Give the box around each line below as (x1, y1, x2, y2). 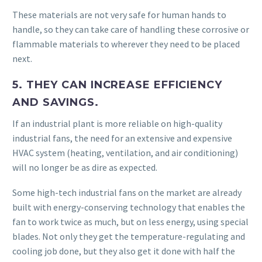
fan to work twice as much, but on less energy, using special (12, 215, 249, 227)
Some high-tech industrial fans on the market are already (12, 186, 242, 198)
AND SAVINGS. (12, 96, 99, 109)
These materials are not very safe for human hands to (12, 8, 226, 20)
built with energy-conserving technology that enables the (12, 201, 245, 213)
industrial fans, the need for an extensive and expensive (12, 132, 232, 144)
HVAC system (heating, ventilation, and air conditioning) (12, 147, 238, 159)
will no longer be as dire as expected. (12, 161, 157, 174)
